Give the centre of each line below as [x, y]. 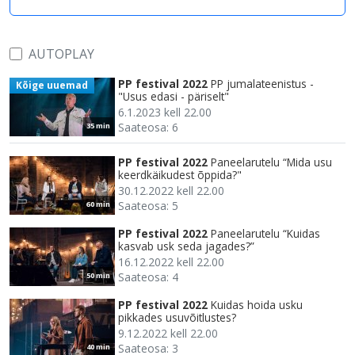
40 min [98, 346]
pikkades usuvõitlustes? [177, 317]
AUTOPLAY [61, 53]
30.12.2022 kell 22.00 [171, 190]
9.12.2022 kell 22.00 [168, 333]
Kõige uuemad [52, 85]
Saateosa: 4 [148, 277]
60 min [98, 204]
